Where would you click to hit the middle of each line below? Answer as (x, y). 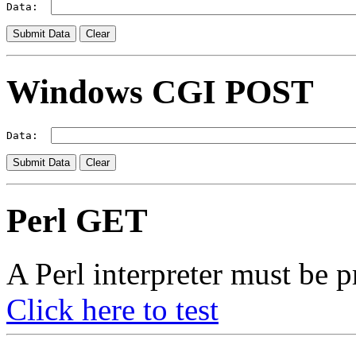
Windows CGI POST (160, 92)
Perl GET (77, 221)
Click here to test (112, 309)
